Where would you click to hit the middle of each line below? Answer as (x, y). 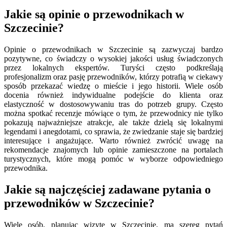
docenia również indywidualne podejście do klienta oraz (113, 95)
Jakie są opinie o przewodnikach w (94, 14)
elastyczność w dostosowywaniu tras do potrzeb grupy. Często (113, 104)
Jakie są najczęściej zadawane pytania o (107, 190)
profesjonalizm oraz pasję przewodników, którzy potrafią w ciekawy (113, 77)
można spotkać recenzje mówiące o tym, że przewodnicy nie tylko (113, 113)
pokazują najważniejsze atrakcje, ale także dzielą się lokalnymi (113, 123)
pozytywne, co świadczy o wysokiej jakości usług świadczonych (113, 59)
